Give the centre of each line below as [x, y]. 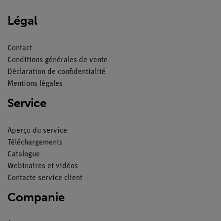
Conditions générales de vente [57, 60]
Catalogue [24, 154]
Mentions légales [35, 84]
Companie [36, 197]
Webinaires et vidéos [43, 166]
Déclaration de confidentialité [56, 72]
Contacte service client [45, 178]
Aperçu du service [37, 130]
